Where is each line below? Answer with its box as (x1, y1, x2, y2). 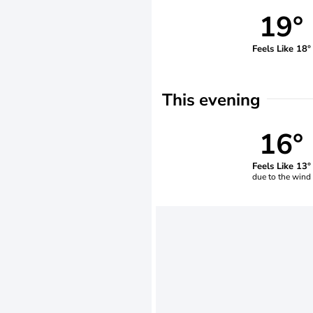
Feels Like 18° (252, 42, 311, 55)
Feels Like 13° (252, 159, 311, 173)
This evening (162, 89, 261, 111)
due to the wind (252, 170, 311, 182)
